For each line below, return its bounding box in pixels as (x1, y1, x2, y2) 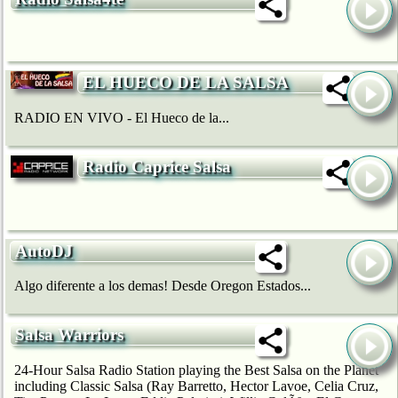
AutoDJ (15, 241, 73, 260)
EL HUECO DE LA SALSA (83, 73, 289, 92)
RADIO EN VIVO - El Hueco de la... (14, 110, 229, 125)
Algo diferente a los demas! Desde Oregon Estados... (14, 278, 311, 294)
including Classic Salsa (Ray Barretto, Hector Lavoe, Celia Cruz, (14, 378, 378, 394)
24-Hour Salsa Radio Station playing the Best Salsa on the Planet (14, 362, 378, 378)
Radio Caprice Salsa (83, 157, 231, 176)
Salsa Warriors (15, 325, 123, 345)
